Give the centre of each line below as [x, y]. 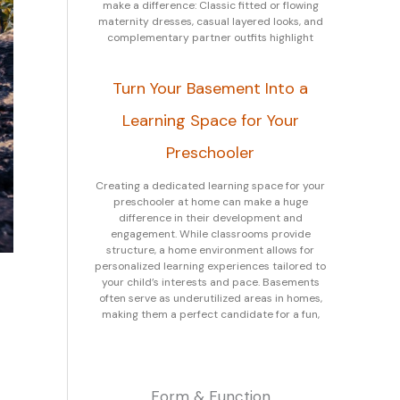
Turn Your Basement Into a [210, 88]
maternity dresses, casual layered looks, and [210, 21]
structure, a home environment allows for [210, 250]
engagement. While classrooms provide [210, 234]
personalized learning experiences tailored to [210, 266]
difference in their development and [210, 218]
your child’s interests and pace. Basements [210, 282]
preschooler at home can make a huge [210, 202]
